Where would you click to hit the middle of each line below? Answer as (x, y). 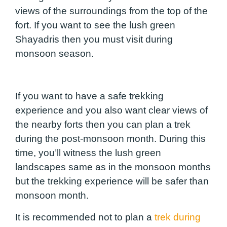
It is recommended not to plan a (85, 217)
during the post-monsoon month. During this (110, 139)
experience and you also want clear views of (111, 110)
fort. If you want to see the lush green (95, 25)
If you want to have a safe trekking (89, 96)
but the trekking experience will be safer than (112, 181)
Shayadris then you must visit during (94, 39)
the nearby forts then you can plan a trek (103, 125)
